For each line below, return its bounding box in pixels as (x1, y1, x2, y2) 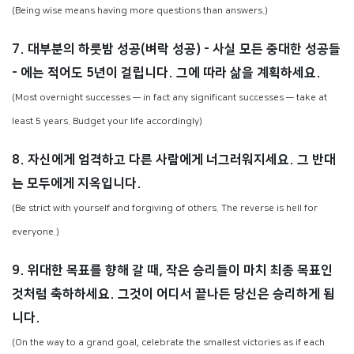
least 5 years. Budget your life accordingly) (12, 115, 202, 126)
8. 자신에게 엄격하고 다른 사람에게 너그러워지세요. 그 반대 (12, 152, 336, 167)
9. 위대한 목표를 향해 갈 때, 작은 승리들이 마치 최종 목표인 (12, 262, 333, 277)
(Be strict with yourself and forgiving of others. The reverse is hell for (12, 202, 318, 213)
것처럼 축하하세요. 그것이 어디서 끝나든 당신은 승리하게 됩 (12, 286, 335, 301)
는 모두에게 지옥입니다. (12, 175, 141, 190)
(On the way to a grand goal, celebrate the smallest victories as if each (12, 337, 325, 348)
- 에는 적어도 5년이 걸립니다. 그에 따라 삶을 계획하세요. (12, 65, 321, 80)
